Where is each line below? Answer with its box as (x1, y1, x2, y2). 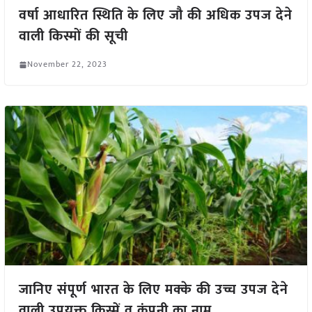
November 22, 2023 (26, 57, 107, 72)
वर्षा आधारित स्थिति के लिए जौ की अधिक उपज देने (18, 3, 292, 28)
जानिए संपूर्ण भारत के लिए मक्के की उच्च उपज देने (18, 277, 288, 302)
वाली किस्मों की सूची (18, 24, 128, 49)
